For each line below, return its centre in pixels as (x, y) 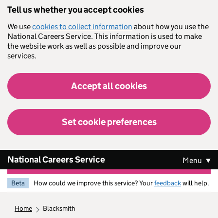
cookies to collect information (82, 27)
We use (20, 27)
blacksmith (62, 208)
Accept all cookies (109, 86)
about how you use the (171, 27)
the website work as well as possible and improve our (94, 46)
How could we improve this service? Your (94, 183)
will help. (195, 183)
